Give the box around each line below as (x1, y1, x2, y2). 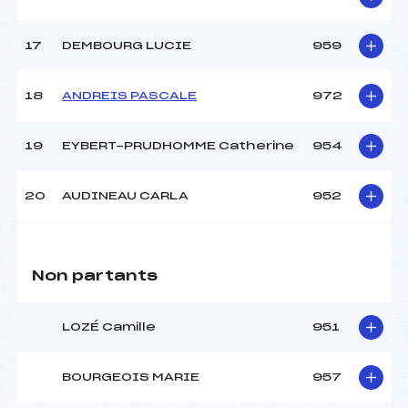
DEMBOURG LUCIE (62, 40, 191, 52)
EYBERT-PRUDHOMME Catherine (62, 140, 294, 152)
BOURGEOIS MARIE (62, 372, 199, 383)
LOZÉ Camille (62, 321, 156, 333)
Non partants (32, 270, 158, 284)
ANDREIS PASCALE (62, 90, 197, 102)
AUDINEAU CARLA (62, 190, 189, 202)
